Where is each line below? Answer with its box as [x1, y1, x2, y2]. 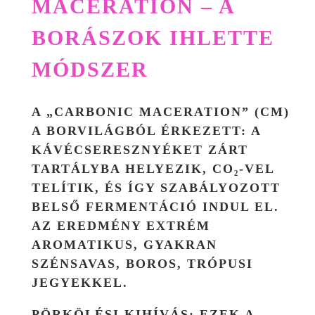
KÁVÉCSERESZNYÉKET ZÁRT [32, 142, 248, 157]
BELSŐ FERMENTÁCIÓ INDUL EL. [32, 199, 279, 214]
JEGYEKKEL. [32, 275, 128, 290]
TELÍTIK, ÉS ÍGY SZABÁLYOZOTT [32, 180, 281, 195]
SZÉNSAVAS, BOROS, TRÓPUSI [32, 256, 253, 271]
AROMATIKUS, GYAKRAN [32, 237, 217, 252]
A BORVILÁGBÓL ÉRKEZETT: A [32, 123, 261, 138]
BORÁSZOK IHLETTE [32, 25, 274, 49]
